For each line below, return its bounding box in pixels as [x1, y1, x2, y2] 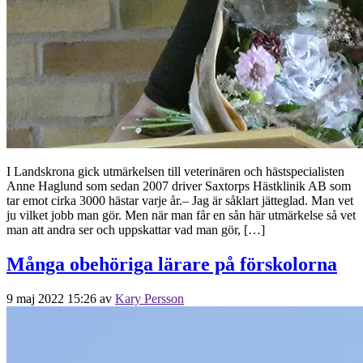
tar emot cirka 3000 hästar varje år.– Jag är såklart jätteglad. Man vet [6, 193, 353, 207]
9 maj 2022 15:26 [6, 291, 96, 305]
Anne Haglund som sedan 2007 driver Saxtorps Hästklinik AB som [6, 178, 351, 193]
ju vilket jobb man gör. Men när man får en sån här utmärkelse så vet [6, 207, 356, 222]
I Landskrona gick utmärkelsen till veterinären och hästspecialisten [6, 164, 344, 178]
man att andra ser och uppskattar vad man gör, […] [6, 222, 265, 237]
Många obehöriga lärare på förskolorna [6, 253, 337, 275]
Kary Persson [115, 291, 184, 305]
